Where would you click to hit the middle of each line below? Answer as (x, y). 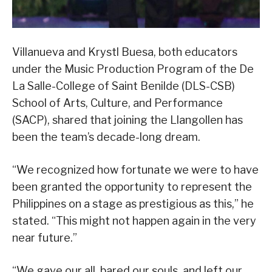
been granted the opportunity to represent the (132, 187)
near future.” (45, 238)
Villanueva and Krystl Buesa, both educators (125, 52)
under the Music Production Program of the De (133, 69)
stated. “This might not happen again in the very (134, 221)
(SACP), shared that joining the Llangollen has (127, 120)
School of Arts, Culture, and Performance (117, 103)
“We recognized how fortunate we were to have (135, 170)
